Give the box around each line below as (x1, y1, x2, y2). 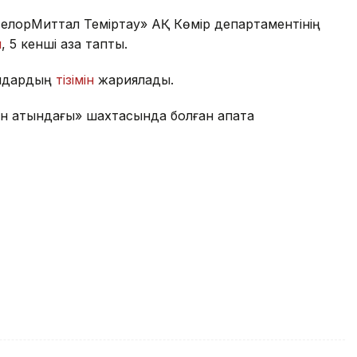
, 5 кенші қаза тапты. (2, 36, 127, 53)
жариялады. (94, 72, 174, 88)
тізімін (56, 72, 94, 88)
